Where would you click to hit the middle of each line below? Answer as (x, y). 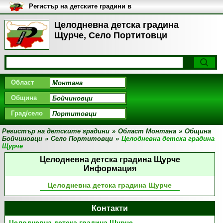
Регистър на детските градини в (80, 6)
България (44, 14)
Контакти (110, 208)
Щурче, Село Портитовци (111, 35)
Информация (110, 168)
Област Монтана (147, 131)
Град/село (27, 113)
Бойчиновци (22, 139)
